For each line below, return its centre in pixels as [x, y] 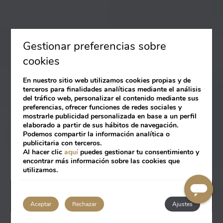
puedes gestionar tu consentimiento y [139, 152]
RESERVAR [124, 196]
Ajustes [182, 204]
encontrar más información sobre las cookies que [102, 161]
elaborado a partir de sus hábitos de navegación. [101, 125]
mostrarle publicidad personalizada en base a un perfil [110, 116]
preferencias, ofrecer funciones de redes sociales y [103, 107]
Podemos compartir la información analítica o [97, 134]
